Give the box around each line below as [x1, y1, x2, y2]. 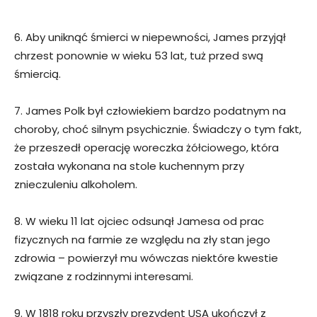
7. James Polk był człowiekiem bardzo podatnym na [14, 103, 286, 119]
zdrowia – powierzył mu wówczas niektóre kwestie [14, 250, 278, 266]
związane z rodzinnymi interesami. [14, 269, 193, 284]
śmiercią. [14, 67, 61, 82]
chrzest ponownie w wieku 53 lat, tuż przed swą [14, 48, 263, 64]
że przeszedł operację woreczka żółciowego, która [14, 140, 279, 156]
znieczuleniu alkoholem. [14, 177, 137, 192]
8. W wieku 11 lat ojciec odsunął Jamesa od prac [14, 214, 264, 229]
